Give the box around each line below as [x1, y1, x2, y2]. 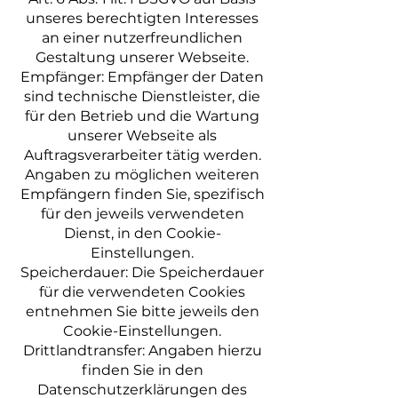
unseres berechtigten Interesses [26, 10, 259, 27]
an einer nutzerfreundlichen [42, 29, 243, 46]
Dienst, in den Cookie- [63, 225, 221, 242]
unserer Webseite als [68, 127, 217, 144]
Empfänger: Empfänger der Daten [20, 68, 264, 85]
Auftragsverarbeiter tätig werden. [23, 147, 261, 163]
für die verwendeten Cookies [39, 283, 245, 300]
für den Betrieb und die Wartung [25, 107, 259, 124]
